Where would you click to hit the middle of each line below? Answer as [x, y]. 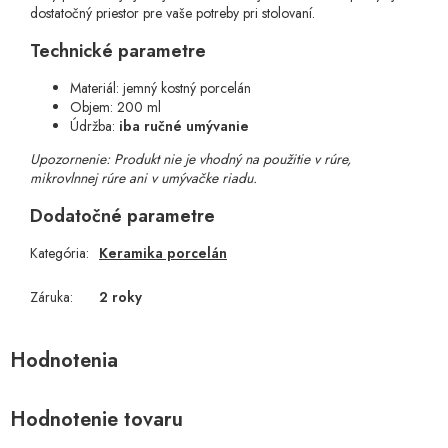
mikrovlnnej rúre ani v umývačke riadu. [143, 178]
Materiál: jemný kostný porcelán [160, 88]
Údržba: [94, 126]
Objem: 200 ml [115, 107]
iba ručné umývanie [184, 126]
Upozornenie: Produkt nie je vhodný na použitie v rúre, [190, 159]
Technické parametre [118, 51]
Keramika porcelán [163, 253]
